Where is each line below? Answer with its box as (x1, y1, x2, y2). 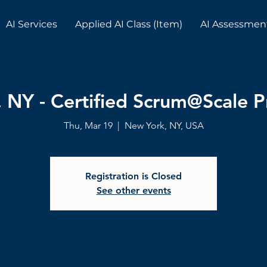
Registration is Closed (85, 170, 182, 182)
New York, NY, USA (124, 119, 204, 131)
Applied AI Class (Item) (74, 18, 182, 30)
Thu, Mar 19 (63, 119, 113, 131)
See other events (96, 184, 171, 196)
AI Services (5, 18, 57, 30)
